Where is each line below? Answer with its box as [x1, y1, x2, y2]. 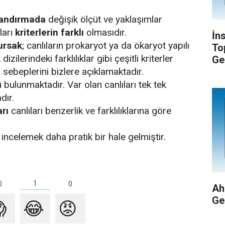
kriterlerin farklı [15, 27, 84, 38]
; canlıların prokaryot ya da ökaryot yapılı [22, 40, 189, 51]
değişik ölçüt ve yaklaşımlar [48, 14, 162, 25]
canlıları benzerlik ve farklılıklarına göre [9, 105, 171, 117]
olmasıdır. [84, 27, 127, 38]
